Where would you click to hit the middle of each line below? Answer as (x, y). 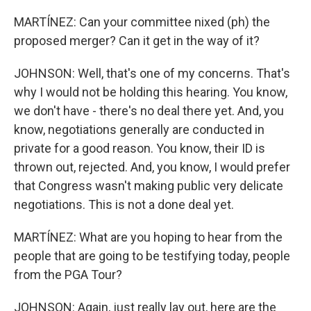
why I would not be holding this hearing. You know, (151, 92)
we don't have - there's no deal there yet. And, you (149, 111)
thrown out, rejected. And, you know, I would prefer (152, 167)
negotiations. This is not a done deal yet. (124, 204)
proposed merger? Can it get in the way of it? (137, 41)
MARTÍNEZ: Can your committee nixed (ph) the (142, 22)
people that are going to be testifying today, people (152, 256)
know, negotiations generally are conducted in (139, 129)
